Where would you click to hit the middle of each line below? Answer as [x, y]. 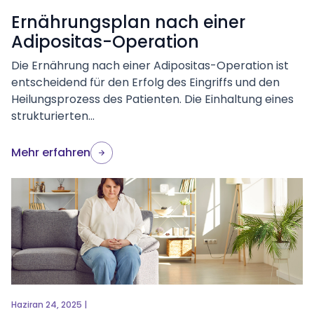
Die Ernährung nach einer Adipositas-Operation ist [150, 66]
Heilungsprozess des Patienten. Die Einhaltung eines [152, 99]
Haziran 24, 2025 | [49, 305]
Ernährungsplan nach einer [128, 22]
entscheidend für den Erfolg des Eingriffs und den [145, 82]
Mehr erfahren [51, 152]
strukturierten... [53, 116]
